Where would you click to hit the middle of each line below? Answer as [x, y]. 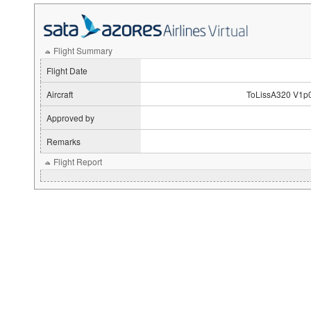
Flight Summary [83, 50]
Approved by [70, 118]
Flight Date [67, 70]
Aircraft [60, 94]
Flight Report [78, 161]
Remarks [64, 141]
